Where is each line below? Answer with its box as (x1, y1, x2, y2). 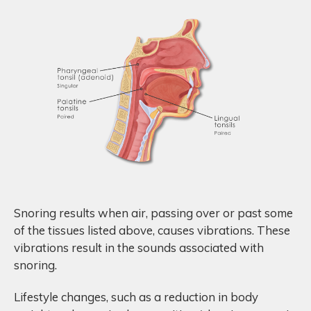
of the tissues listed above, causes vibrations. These (14, 223, 290, 238)
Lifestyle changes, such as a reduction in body (14, 289, 258, 305)
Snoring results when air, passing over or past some (14, 205, 293, 221)
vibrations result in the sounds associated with (14, 240, 264, 255)
